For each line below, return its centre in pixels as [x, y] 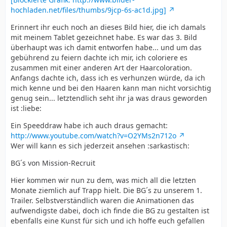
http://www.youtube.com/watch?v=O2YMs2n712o [93, 136]
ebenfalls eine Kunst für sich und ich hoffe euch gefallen [108, 221]
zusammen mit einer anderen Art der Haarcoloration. [101, 68]
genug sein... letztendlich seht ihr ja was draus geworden [109, 98]
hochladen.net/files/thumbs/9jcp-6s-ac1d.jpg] [88, 10]
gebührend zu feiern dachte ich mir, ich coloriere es [99, 58]
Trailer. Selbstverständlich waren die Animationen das [102, 201]
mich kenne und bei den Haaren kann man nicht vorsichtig [111, 88]
